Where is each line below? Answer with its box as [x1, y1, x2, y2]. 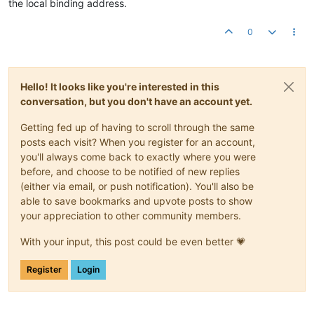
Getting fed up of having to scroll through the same [20, 121, 254, 134]
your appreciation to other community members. [20, 210, 241, 222]
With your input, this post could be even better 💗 [20, 235, 246, 248]
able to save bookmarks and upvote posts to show [20, 195, 252, 207]
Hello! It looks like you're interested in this [20, 81, 219, 93]
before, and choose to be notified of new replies [20, 165, 240, 178]
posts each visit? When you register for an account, [20, 136, 255, 149]
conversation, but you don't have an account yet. [20, 95, 252, 108]
